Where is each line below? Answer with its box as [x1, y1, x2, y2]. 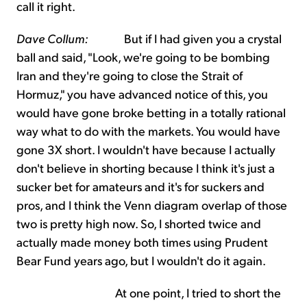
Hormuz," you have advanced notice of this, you [16, 86, 268, 102]
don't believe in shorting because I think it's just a [16, 160, 275, 176]
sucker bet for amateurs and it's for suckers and [16, 178, 265, 195]
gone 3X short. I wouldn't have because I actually [16, 141, 275, 158]
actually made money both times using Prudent [16, 234, 268, 250]
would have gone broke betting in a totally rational [16, 104, 286, 121]
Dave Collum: [16, 30, 88, 47]
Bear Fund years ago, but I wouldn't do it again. [16, 252, 266, 269]
